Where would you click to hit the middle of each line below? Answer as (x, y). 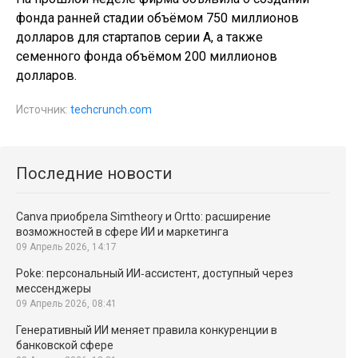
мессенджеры (54, 288)
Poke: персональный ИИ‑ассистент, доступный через (155, 273)
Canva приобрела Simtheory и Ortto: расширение (143, 217)
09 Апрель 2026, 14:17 (66, 247)
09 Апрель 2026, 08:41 (66, 304)
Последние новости (94, 173)
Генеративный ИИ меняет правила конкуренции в (147, 330)
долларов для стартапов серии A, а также (139, 37)
